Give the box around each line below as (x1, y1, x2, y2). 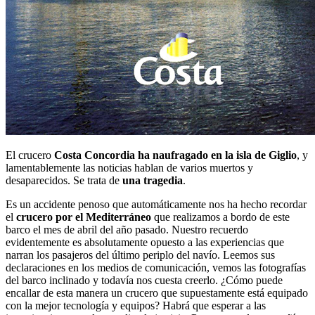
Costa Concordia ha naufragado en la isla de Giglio (54, 148, 297, 161)
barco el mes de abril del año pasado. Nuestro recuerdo (6, 223, 248, 236)
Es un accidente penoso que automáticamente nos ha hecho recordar (6, 198, 307, 210)
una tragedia (122, 174, 183, 186)
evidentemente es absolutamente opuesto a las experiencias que (6, 236, 284, 248)
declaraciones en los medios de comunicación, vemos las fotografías (6, 261, 306, 274)
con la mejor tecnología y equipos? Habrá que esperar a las (6, 299, 266, 311)
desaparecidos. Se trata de (6, 174, 122, 186)
